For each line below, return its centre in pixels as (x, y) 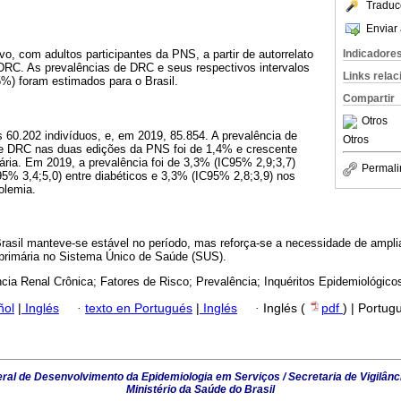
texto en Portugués (139, 309)
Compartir (369, 98)
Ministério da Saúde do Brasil (200, 390)
